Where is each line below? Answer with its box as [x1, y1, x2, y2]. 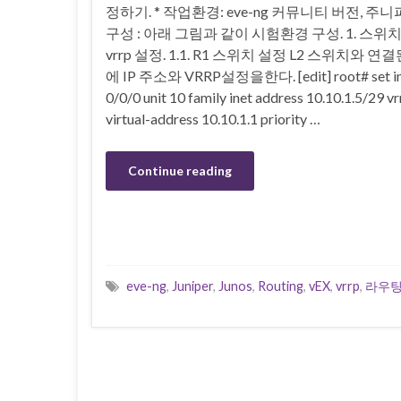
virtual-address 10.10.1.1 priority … [106, 109, 320, 127]
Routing [258, 278, 303, 294]
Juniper [172, 278, 213, 294]
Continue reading [128, 162, 232, 178]
